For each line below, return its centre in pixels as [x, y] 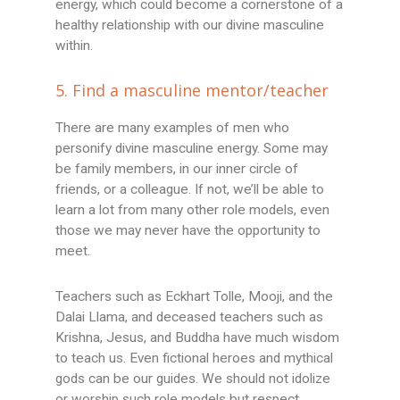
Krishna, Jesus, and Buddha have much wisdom [198, 338]
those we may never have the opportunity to [188, 231]
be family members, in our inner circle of [177, 169]
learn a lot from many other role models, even [193, 210]
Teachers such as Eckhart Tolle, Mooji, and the [195, 297]
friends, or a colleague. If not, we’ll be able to [190, 190]
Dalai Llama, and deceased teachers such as [190, 317]
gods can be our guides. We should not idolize [193, 379]
